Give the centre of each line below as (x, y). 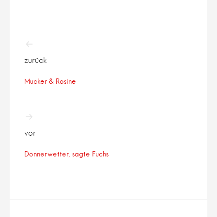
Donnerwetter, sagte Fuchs (66, 154)
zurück (36, 60)
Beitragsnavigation (83, 46)
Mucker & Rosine (50, 81)
